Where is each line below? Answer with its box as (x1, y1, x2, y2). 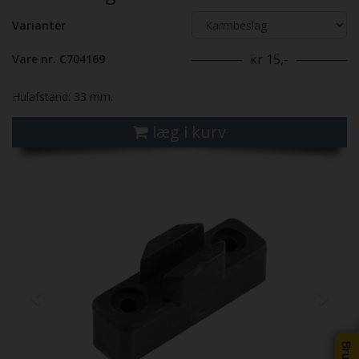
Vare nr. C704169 (12, 51, 105, 67)
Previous (36, 167, 103, 189)
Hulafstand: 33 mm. (12, 89, 113, 105)
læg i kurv (152, 121, 226, 143)
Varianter (12, 18, 66, 34)
